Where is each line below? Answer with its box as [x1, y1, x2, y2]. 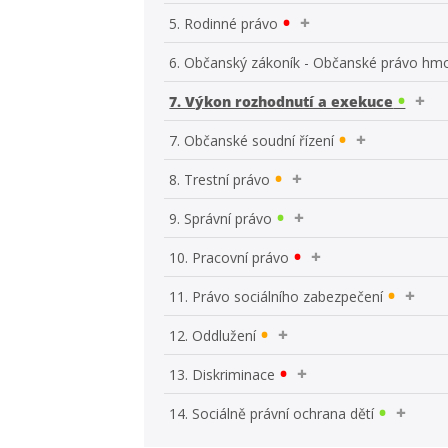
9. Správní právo [169, 208, 273, 228]
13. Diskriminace [169, 364, 276, 384]
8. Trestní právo [169, 169, 271, 189]
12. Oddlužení [169, 325, 257, 345]
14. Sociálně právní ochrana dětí [169, 403, 375, 423]
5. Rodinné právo [169, 13, 279, 33]
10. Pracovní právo [169, 247, 290, 267]
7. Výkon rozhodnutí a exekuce [169, 91, 394, 111]
